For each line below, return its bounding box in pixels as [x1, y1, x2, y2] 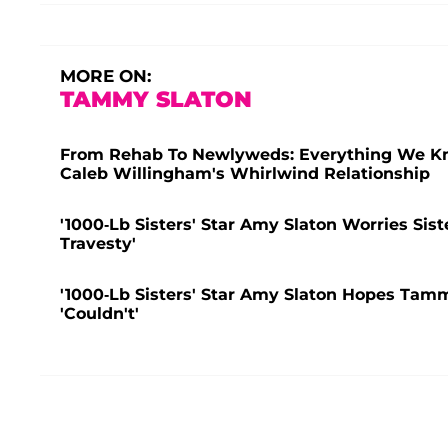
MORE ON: [60, 66, 151, 87]
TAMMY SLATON [60, 86, 252, 114]
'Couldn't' [60, 304, 139, 324]
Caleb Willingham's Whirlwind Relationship [60, 164, 430, 184]
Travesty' [60, 234, 136, 254]
